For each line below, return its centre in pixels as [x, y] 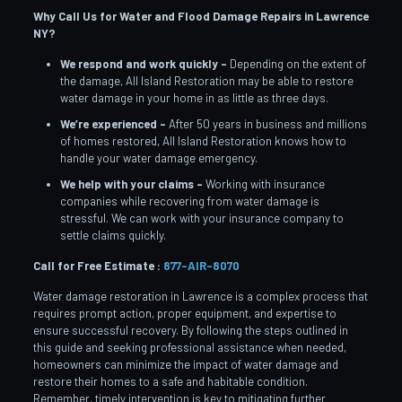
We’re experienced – [113, 123]
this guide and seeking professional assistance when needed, [189, 347]
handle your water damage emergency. [158, 157]
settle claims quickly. [113, 235]
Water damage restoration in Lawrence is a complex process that [200, 296]
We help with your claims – [131, 184]
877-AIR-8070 [201, 265]
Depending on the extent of [296, 63]
